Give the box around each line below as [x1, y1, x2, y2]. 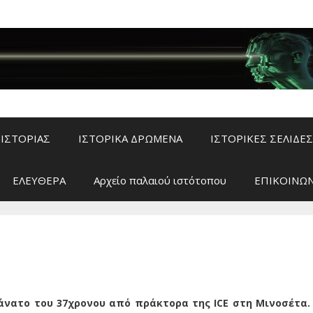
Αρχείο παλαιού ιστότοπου [94, 173, 226, 188]
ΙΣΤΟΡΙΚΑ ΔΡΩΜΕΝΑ [78, 131, 182, 146]
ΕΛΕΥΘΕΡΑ [13, 173, 66, 188]
